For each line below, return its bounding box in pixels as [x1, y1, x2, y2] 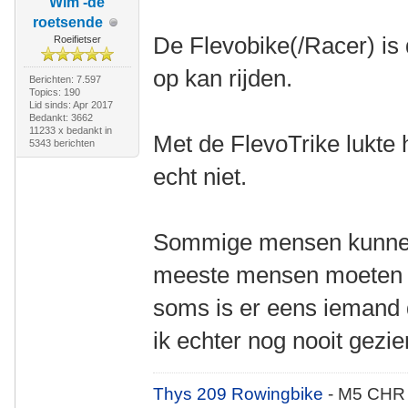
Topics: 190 [28, 87, 80, 97]
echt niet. [153, 163, 248, 190]
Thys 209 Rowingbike [153, 384, 329, 403]
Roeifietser [53, 34, 101, 45]
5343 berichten [28, 138, 95, 148]
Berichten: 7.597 [28, 74, 101, 85]
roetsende [33, 15, 104, 30]
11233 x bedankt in [28, 125, 112, 136]
